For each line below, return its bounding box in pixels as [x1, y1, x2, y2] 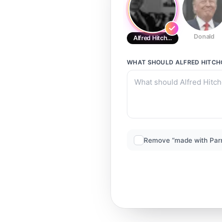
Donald [194, 33, 215, 40]
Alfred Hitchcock [133, 34, 181, 42]
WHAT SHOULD [127, 58, 175, 66]
